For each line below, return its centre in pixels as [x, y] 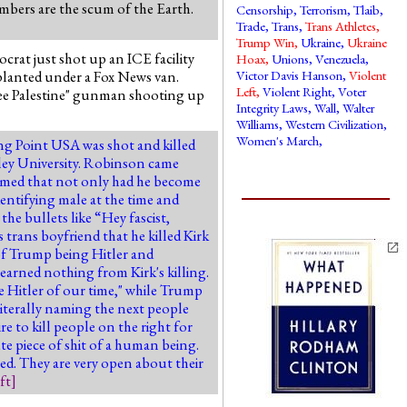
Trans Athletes [341, 26]
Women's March [278, 140]
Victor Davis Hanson [290, 75]
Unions [291, 59]
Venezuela [341, 59]
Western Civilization [335, 124]
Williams [258, 124]
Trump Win [266, 42]
